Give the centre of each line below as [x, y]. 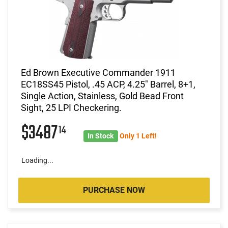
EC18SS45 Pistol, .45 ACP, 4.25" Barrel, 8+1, [108, 84]
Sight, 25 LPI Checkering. [71, 107]
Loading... [37, 160]
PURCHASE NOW [114, 190]
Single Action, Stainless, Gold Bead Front [102, 96]
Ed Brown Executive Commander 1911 [98, 72]
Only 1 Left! [138, 136]
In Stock [101, 136]
